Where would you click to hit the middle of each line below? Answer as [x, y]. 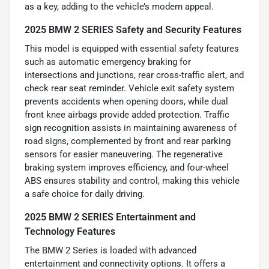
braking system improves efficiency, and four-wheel [127, 168]
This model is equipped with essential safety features [132, 49]
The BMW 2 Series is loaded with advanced [110, 251]
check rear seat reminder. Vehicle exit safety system [129, 89]
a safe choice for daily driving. [85, 194]
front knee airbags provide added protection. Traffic [127, 115]
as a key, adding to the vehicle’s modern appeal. [119, 7]
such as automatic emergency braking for [108, 62]
